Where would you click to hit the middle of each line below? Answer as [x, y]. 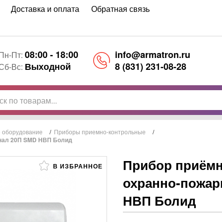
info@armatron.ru [153, 55]
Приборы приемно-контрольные [100, 132]
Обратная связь [120, 9]
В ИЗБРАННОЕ [77, 166]
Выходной [48, 66]
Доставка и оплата [45, 9]
